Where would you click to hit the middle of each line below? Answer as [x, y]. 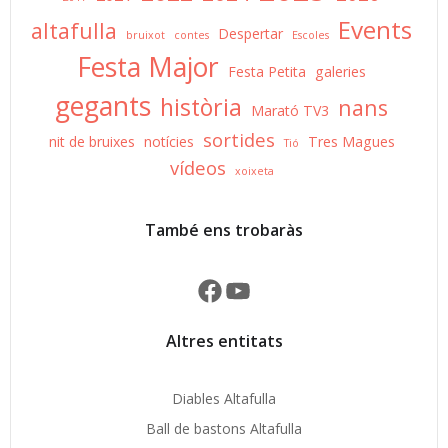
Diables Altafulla [224, 398]
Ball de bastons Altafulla [224, 428]
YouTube [252, 289]
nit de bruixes [91, 141]
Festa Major [148, 66]
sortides [238, 139]
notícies [168, 141]
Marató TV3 [290, 110]
